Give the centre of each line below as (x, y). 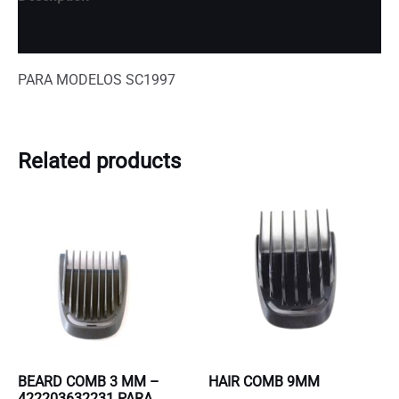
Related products (99, 162)
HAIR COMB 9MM (264, 382)
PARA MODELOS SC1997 (97, 80)
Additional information (89, 35)
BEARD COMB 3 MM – (89, 382)
